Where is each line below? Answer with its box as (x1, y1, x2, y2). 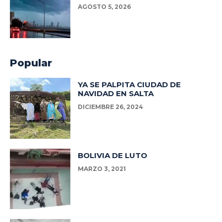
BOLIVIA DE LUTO (78, 150, 148, 160)
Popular (10, 57, 52, 69)
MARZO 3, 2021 (78, 165, 126, 172)
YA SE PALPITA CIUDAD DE (78, 80, 181, 90)
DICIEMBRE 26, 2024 (78, 103, 144, 111)
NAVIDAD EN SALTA (78, 89, 154, 99)
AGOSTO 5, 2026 (78, 2, 131, 10)
